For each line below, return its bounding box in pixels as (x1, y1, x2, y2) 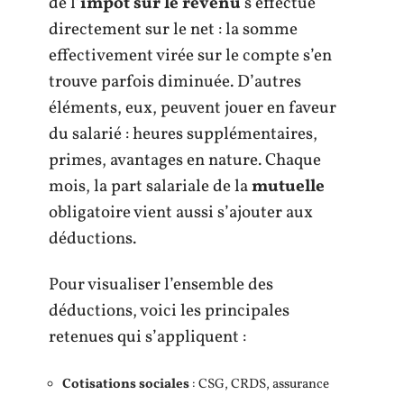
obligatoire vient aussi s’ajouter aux (49, 200, 313, 225)
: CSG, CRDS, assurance (189, 374, 329, 394)
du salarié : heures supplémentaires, (49, 122, 317, 146)
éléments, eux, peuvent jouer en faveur (49, 96, 336, 120)
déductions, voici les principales (49, 299, 289, 323)
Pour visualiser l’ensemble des (49, 273, 273, 297)
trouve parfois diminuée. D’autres (49, 69, 301, 94)
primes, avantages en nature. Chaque (49, 148, 321, 172)
